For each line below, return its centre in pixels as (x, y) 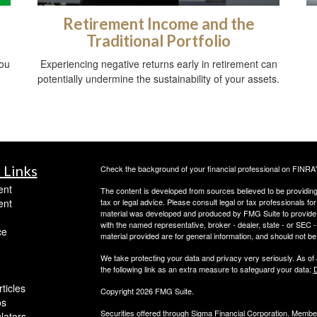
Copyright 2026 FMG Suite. (147, 291)
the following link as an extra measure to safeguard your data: (207, 269)
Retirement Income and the (158, 24)
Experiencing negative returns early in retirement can (158, 64)
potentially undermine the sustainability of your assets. (158, 79)
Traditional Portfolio (158, 41)
